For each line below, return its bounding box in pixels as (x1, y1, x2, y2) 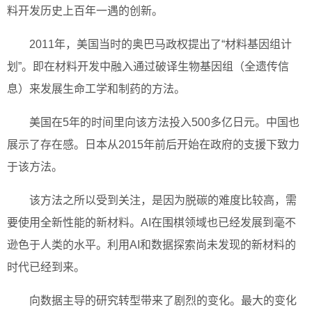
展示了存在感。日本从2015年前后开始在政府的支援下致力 (7, 139, 299, 151)
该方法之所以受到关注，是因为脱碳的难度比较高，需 (29, 194, 297, 207)
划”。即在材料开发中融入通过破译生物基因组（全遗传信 (7, 61, 289, 73)
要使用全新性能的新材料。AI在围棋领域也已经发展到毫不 (7, 217, 296, 229)
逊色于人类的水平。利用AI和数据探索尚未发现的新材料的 (7, 239, 296, 251)
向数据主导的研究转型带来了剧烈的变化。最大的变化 (29, 295, 297, 307)
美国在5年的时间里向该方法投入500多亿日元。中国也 (29, 116, 299, 129)
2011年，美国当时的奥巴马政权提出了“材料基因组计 (29, 38, 292, 51)
